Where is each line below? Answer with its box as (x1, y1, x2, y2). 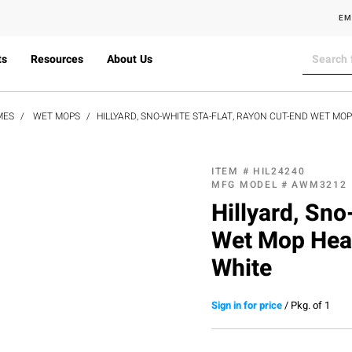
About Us (106, 51, 152, 68)
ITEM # (211, 163, 253, 178)
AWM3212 (291, 177, 347, 192)
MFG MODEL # (211, 177, 292, 192)
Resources (30, 51, 83, 68)
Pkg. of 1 (291, 297, 330, 313)
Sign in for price (211, 297, 282, 313)
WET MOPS (33, 108, 80, 123)
